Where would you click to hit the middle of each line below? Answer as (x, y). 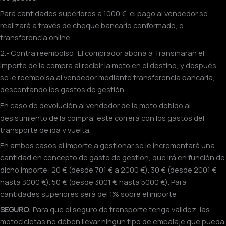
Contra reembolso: (43, 53)
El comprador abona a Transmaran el (140, 53)
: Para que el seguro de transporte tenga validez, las (119, 210)
